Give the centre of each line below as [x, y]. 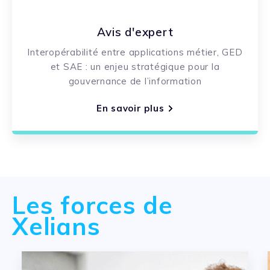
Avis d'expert [135, 32]
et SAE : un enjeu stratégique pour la [135, 66]
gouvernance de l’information [135, 81]
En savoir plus [130, 108]
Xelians [56, 226]
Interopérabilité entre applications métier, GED [135, 52]
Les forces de [93, 205]
